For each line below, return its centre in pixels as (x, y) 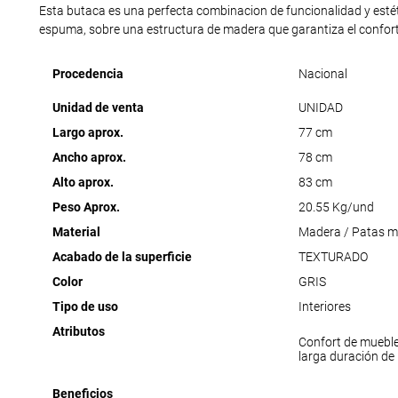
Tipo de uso (85, 307)
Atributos (78, 332)
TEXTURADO (333, 257)
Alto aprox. (83, 183)
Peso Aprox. (86, 207)
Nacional (322, 74)
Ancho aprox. (89, 158)
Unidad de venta (98, 108)
